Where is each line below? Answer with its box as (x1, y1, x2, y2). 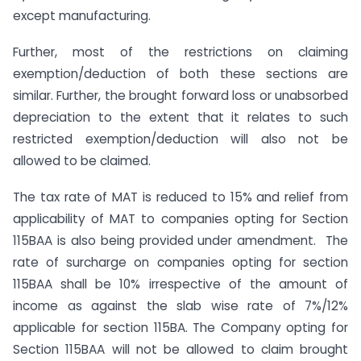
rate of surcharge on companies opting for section (13, 253, 348, 271)
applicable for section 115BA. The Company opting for (13, 318, 348, 336)
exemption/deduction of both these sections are (13, 64, 348, 82)
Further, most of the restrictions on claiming (13, 43, 348, 60)
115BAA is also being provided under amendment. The (13, 231, 348, 249)
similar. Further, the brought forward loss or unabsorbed (13, 86, 348, 104)
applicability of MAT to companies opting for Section (13, 210, 348, 227)
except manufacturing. (13, 7, 151, 25)
